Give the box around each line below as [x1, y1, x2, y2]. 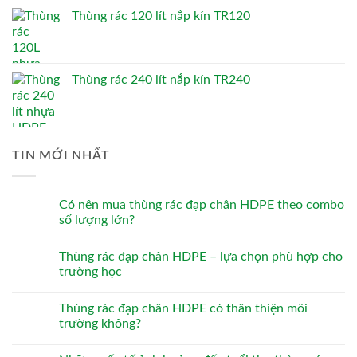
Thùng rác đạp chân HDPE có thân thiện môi [59, 301, 308, 315]
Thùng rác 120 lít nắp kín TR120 [72, 10, 250, 23]
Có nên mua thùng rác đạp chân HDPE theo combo [59, 198, 344, 211]
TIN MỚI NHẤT [12, 149, 110, 163]
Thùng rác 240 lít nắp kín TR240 [72, 73, 250, 87]
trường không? [59, 316, 141, 330]
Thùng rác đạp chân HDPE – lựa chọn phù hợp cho [59, 249, 343, 263]
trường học [59, 265, 122, 278]
